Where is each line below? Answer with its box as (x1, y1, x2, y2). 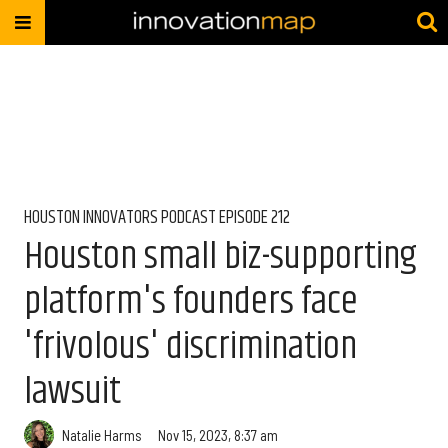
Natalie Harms (62, 425, 142, 444)
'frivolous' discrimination (24, 317, 357, 376)
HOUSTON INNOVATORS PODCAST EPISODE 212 (24, 204, 290, 232)
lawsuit (24, 362, 121, 421)
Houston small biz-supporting (24, 227, 417, 286)
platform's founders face (24, 272, 358, 331)
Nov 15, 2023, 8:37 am (158, 425, 278, 444)
